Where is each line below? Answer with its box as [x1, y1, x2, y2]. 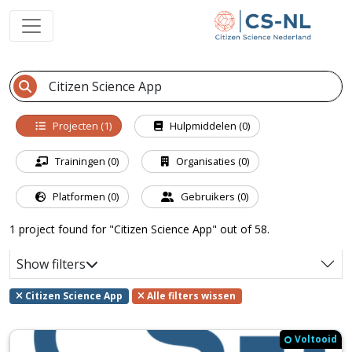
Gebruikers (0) [178, 189, 248, 203]
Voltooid [295, 332, 337, 346]
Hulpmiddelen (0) [167, 119, 250, 133]
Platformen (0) [50, 189, 119, 203]
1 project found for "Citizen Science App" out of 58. [9, 222, 269, 236]
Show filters [16, 255, 86, 273]
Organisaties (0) [174, 154, 249, 168]
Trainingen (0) [53, 154, 119, 168]
